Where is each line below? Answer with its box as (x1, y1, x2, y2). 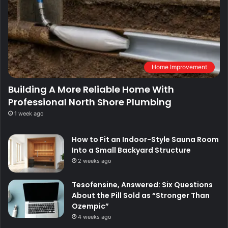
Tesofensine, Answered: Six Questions (72, 179, 213, 190)
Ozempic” (72, 201, 109, 211)
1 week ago (14, 109, 44, 117)
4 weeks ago (78, 213, 111, 220)
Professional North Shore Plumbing (8, 95, 172, 108)
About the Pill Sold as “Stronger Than (72, 190, 210, 201)
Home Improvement (152, 63, 207, 71)
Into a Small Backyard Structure (72, 145, 191, 155)
